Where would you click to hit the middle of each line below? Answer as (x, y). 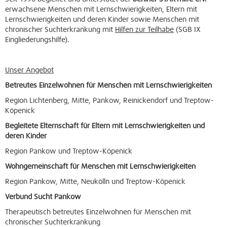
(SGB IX (187, 30)
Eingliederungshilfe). (37, 40)
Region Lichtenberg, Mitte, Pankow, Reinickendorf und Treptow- (109, 101)
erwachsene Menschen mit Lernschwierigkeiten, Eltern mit (101, 10)
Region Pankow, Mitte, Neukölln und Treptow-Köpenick (95, 182)
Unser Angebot (29, 70)
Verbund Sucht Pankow (43, 197)
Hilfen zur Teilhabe (144, 30)
